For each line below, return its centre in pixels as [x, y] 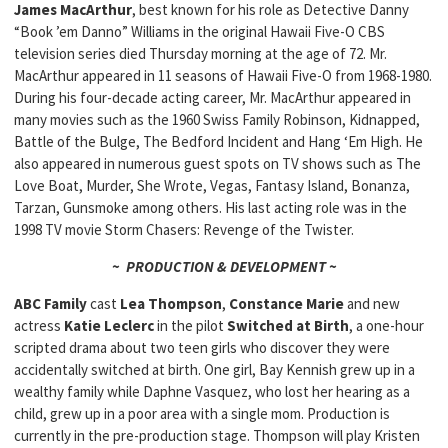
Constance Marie [286, 303]
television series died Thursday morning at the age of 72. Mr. [200, 53]
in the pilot [190, 325]
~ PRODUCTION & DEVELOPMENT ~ [224, 266]
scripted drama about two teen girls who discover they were [202, 347]
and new [372, 303]
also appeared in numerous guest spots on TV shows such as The [217, 163]
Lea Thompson [171, 303]
